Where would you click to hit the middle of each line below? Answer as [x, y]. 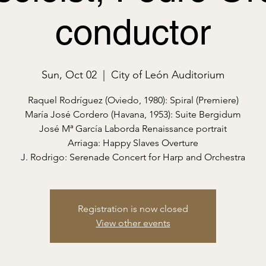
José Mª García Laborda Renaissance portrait [133, 129]
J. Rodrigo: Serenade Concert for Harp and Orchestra [133, 157]
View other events [133, 223]
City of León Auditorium [168, 75]
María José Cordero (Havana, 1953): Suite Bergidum [133, 114]
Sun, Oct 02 [69, 75]
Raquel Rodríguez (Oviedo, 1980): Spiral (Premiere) [133, 100]
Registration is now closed [133, 209]
